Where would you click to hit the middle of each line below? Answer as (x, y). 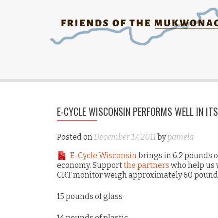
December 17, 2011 (125, 137)
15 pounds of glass (90, 196)
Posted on (75, 137)
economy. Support (90, 165)
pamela (181, 137)
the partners (146, 165)
